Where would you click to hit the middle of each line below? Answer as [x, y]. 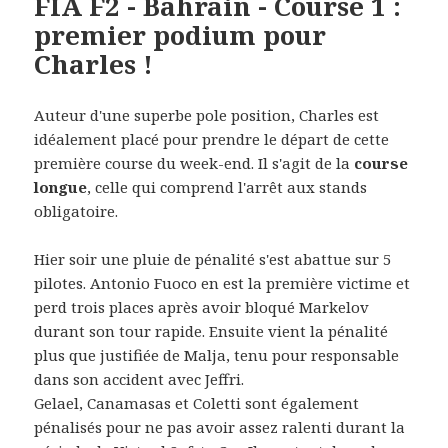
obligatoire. [76, 211]
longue [61, 187]
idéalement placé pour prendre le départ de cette [212, 139]
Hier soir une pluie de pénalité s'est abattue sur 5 [213, 259]
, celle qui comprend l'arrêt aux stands [227, 187]
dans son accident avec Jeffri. [139, 379]
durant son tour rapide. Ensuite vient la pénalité [211, 331]
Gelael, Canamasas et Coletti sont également [197, 403]
